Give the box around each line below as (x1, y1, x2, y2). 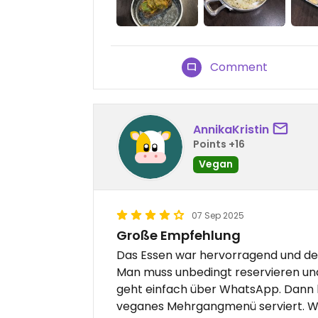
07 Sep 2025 (192, 209, 244, 222)
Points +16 (193, 136, 245, 151)
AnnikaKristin (193, 121, 269, 138)
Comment (210, 59, 268, 76)
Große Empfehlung (116, 226, 241, 245)
